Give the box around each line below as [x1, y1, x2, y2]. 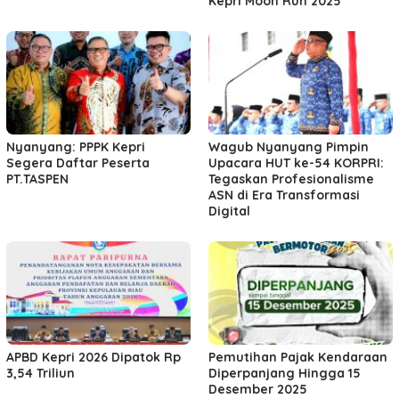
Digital [208, 203, 250, 220]
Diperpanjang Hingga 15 [208, 364, 361, 381]
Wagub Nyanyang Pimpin [208, 139, 369, 156]
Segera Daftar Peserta [6, 155, 150, 172]
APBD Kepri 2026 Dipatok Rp [6, 348, 181, 365]
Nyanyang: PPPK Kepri [6, 139, 145, 156]
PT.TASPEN [6, 171, 69, 188]
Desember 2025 [208, 380, 307, 397]
